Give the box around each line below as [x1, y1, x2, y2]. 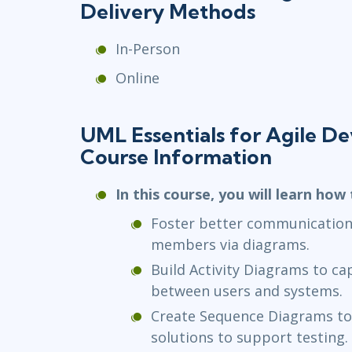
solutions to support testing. [151, 328, 348, 347]
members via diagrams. [151, 235, 310, 255]
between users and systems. [151, 281, 343, 301]
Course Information [80, 144, 272, 170]
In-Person [115, 39, 180, 59]
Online [115, 68, 159, 88]
